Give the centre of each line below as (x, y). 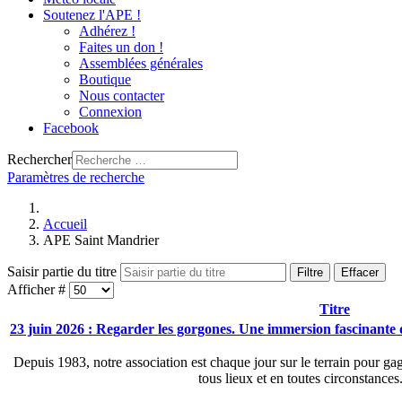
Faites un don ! (121, 47)
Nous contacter (122, 96)
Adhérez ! (107, 31)
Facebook (71, 128)
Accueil (65, 224)
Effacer (360, 272)
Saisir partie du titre (64, 271)
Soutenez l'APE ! (92, 15)
